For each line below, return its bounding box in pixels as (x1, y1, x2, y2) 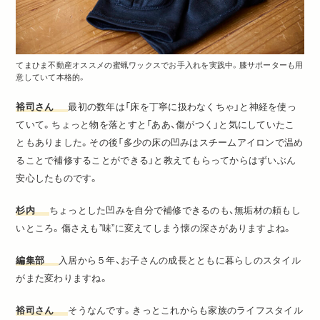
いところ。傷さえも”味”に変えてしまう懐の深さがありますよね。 (16, 222, 293, 234)
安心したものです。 (16, 172, 99, 184)
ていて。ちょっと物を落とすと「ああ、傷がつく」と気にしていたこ (16, 119, 295, 130)
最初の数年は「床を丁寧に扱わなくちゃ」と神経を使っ (68, 101, 296, 112)
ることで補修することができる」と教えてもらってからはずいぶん (16, 154, 296, 166)
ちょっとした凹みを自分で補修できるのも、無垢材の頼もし (49, 204, 301, 216)
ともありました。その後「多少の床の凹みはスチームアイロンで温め (16, 136, 304, 148)
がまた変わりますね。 (16, 272, 109, 284)
